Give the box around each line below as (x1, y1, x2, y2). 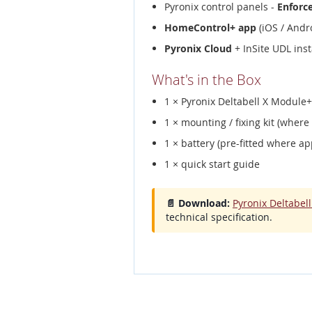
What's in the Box (152, 70, 261, 89)
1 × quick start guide (164, 157, 260, 171)
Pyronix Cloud (164, 41, 232, 55)
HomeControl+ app (164, 20, 256, 34)
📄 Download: (166, 196, 230, 210)
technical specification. (166, 210, 272, 224)
